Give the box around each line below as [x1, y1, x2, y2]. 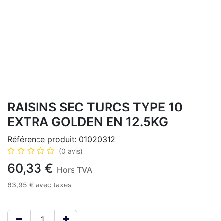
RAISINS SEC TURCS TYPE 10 [7, 100, 183, 114]
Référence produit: [7, 134, 79, 144]
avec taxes [36, 181, 71, 189]
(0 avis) [59, 147, 83, 155]
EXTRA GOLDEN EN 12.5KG [7, 114, 168, 129]
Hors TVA [57, 165, 92, 175]
